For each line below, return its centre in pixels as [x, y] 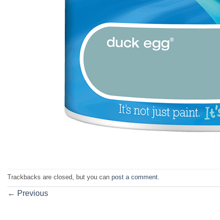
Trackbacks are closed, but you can [59, 177]
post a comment [135, 177]
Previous [32, 193]
